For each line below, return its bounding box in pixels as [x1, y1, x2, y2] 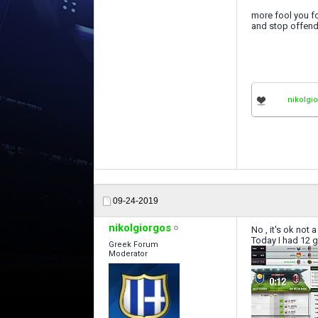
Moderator [109, 249, 148, 258]
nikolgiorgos [109, 221, 171, 234]
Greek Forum [109, 240, 158, 249]
